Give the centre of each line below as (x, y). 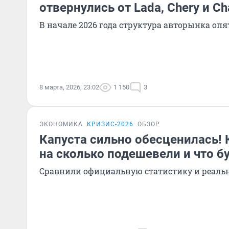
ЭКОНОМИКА (61, 124)
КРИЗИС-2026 (110, 124)
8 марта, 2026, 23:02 (69, 87)
